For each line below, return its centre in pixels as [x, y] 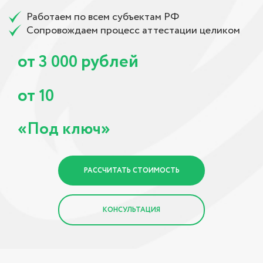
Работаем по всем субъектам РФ [103, 17]
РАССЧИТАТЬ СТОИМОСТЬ [131, 170]
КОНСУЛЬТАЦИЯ [131, 210]
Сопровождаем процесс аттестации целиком [133, 30]
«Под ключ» [64, 129]
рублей [110, 62]
